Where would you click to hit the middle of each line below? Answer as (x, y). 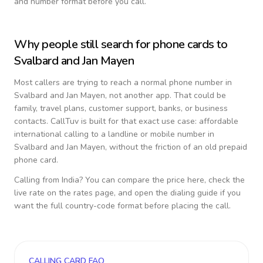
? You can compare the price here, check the (162, 180)
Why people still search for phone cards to (121, 44)
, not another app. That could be (166, 95)
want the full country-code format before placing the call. (122, 206)
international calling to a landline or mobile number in (114, 134)
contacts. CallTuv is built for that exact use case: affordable (126, 121)
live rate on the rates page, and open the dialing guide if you (127, 193)
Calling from (38, 180)
